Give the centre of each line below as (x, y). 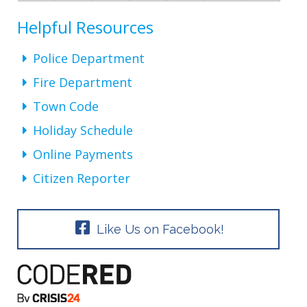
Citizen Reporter (81, 178)
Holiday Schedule (83, 130)
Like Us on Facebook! (158, 229)
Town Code (65, 106)
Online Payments (83, 154)
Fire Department (82, 82)
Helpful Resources (85, 27)
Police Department (88, 58)
